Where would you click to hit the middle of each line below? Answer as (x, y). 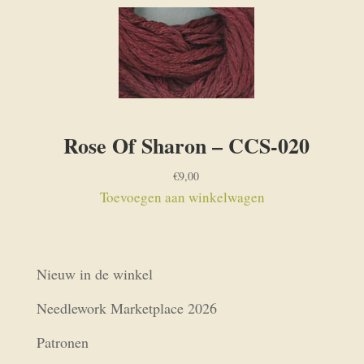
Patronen (62, 342)
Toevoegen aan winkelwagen (182, 197)
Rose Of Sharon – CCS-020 (186, 145)
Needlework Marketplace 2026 (126, 308)
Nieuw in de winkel (94, 273)
